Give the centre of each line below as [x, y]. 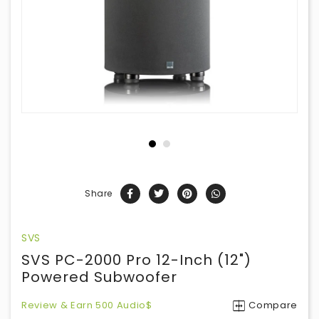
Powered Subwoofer [99, 277]
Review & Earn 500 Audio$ [87, 305]
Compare [273, 305]
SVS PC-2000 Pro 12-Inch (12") [136, 260]
